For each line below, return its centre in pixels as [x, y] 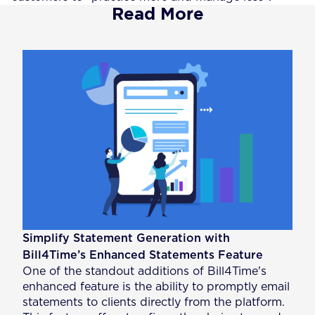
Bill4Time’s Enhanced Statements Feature [143, 255]
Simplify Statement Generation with [127, 238]
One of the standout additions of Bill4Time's [145, 271]
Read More [157, 13]
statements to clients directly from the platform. [154, 302]
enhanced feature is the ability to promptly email [156, 287]
